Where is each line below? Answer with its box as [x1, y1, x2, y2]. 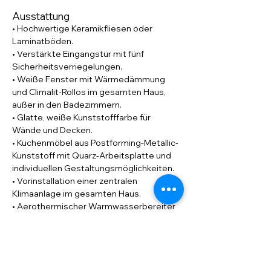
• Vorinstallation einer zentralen [12, 175, 139, 186]
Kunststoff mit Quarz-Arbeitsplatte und [12, 150, 173, 161]
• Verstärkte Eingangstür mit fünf [12, 48, 146, 59]
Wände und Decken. [12, 125, 93, 135]
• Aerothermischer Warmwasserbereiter [12, 201, 177, 212]
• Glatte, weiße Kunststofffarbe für [12, 112, 152, 123]
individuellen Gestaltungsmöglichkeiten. [12, 163, 174, 174]
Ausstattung [12, 10, 70, 22]
